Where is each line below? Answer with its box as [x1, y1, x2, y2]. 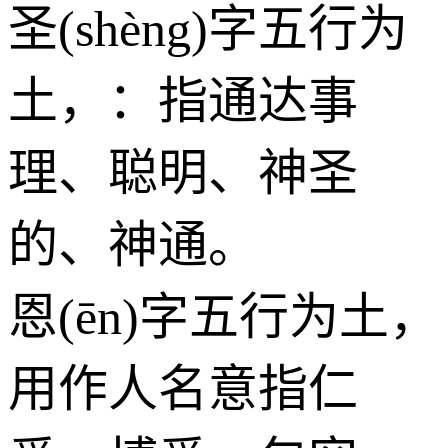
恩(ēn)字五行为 [8, 288, 339, 345]
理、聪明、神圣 [8, 144, 358, 201]
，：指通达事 [58, 72, 358, 129]
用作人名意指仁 [8, 360, 358, 417]
